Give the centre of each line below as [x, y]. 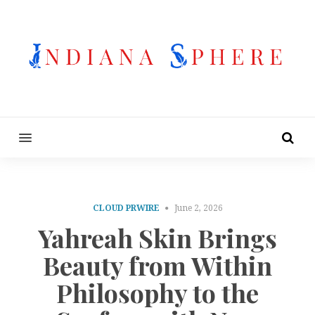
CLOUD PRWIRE [126, 208]
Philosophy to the [157, 293]
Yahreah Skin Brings [157, 238]
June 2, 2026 [198, 208]
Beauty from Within [157, 265]
